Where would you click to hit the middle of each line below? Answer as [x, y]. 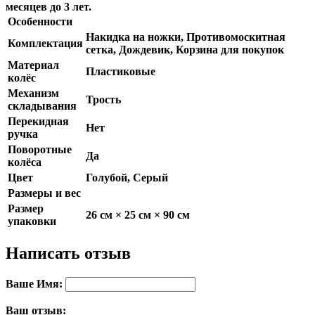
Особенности [40, 21]
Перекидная [38, 121]
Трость [103, 99]
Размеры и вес [44, 193]
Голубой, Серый [127, 177]
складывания [42, 105]
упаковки [32, 221]
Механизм [33, 93]
